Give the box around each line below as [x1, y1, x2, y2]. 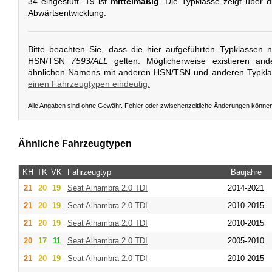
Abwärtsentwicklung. [28, 8, 106, 18]
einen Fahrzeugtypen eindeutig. [28, 78, 150, 89]
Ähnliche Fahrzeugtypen [18, 138, 132, 149]
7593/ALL [71, 55, 109, 66]
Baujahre [230, 167, 262, 177]
